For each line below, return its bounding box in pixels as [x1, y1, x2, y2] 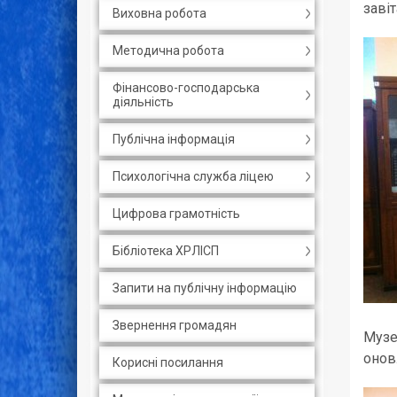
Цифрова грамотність [113, 206, 240, 221]
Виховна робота [113, 6, 206, 20]
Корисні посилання [113, 355, 223, 370]
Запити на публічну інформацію [113, 281, 297, 295]
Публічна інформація [113, 132, 235, 146]
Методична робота [113, 43, 224, 58]
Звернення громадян [113, 318, 237, 332]
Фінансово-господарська [113, 81, 260, 95]
